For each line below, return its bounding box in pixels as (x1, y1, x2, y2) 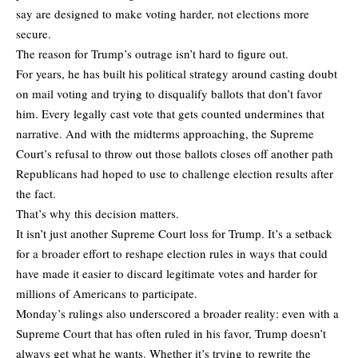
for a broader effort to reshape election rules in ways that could (16, 245, 328, 261)
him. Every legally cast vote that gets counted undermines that (16, 105, 324, 121)
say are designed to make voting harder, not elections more (16, 5, 309, 22)
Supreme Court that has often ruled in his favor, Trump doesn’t (16, 324, 326, 341)
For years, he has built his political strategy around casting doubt (16, 65, 337, 82)
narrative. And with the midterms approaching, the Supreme (16, 125, 314, 141)
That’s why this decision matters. (16, 205, 179, 221)
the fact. (16, 185, 56, 201)
